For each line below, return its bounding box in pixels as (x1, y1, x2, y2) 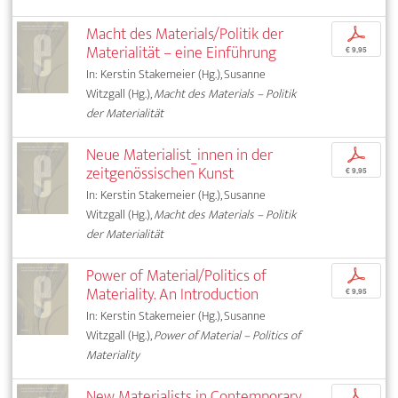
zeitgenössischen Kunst (86, 160, 235, 188)
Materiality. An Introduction (86, 281, 259, 309)
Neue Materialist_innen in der (86, 141, 274, 170)
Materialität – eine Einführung (86, 39, 277, 68)
